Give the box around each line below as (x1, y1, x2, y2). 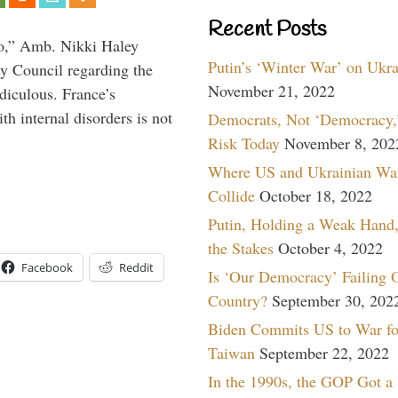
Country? (208, 289, 267, 311)
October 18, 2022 (259, 184, 372, 206)
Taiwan (208, 341, 255, 363)
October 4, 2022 (278, 236, 383, 259)
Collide (208, 184, 255, 206)
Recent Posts (208, 15, 326, 44)
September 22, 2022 (259, 341, 389, 363)
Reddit (119, 259, 154, 276)
